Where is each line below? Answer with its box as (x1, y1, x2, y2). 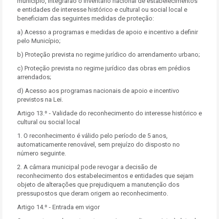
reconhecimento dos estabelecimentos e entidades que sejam (17, 172, 194, 179)
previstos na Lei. (17, 96, 63, 103)
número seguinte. (17, 150, 66, 157)
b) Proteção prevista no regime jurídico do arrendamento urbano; (17, 51, 200, 58)
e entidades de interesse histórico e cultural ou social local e (17, 6, 187, 13)
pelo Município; (17, 37, 61, 44)
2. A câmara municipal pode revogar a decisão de (17, 163, 157, 171)
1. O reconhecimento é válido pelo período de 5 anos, (17, 132, 168, 139)
